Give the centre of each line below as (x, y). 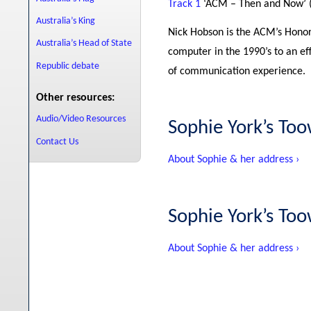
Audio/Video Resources (81, 119)
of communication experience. (237, 71)
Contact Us (57, 142)
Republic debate (67, 66)
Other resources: (75, 98)
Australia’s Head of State (84, 44)
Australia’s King (65, 21)
